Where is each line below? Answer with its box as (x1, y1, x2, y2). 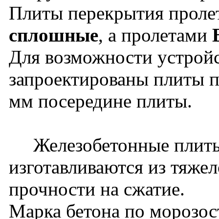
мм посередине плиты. (9, 90, 197, 111)
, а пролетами (98, 24, 212, 45)
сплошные (9, 24, 98, 45)
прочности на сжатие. (9, 178, 190, 199)
